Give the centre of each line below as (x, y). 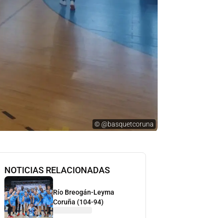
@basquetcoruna (127, 124)
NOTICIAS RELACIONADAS (57, 170)
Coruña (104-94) (78, 202)
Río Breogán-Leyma (84, 192)
